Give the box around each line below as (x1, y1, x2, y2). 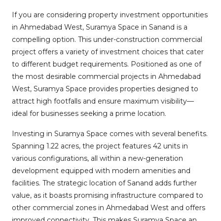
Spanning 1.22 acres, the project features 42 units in (12, 142, 188, 150)
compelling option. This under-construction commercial (12, 35, 202, 44)
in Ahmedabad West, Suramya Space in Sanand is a (12, 23, 187, 32)
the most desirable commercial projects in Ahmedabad (12, 72, 201, 81)
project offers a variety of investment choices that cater (12, 47, 204, 56)
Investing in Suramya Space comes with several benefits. (12, 129, 208, 138)
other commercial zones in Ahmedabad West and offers (12, 203, 205, 212)
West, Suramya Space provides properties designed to (12, 84, 198, 93)
